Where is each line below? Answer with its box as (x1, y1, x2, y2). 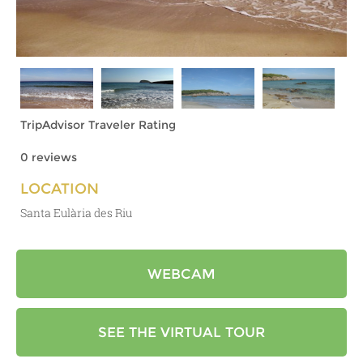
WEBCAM (147, 266, 216, 282)
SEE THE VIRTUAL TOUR (98, 324, 265, 340)
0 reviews (20, 150, 77, 164)
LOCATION (20, 180, 99, 198)
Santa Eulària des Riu (20, 205, 132, 220)
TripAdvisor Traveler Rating (20, 117, 176, 132)
